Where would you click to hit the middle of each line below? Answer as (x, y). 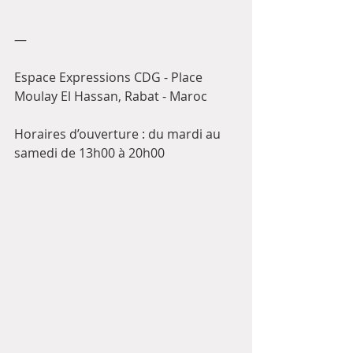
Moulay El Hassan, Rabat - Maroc (111, 96)
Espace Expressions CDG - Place (110, 77)
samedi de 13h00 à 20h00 (89, 153)
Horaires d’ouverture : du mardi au (119, 134)
